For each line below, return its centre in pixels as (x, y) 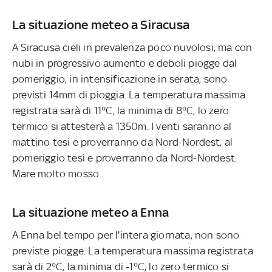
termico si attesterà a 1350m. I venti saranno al (122, 126)
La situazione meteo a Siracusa (101, 24)
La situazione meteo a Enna (91, 212)
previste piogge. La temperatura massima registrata (133, 250)
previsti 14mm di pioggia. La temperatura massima (129, 94)
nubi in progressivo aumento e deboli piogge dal (125, 63)
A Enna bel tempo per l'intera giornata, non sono (126, 235)
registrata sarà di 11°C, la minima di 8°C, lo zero (121, 110)
